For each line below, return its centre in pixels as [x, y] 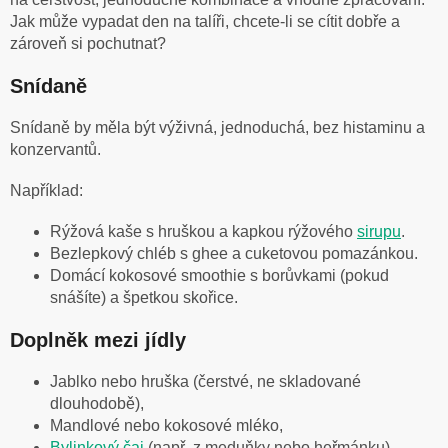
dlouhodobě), [97, 403]
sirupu [379, 231]
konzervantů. [55, 149]
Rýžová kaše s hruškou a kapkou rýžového [203, 231]
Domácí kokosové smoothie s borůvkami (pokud [219, 275]
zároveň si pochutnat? [88, 43]
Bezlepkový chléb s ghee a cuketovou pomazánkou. [234, 253]
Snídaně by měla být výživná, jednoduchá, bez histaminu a [217, 127]
